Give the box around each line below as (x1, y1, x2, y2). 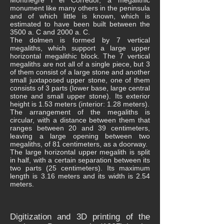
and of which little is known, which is (10, 12, 150, 20)
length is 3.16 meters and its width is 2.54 (10, 172, 150, 180)
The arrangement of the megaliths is (10, 108, 150, 116)
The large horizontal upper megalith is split (10, 148, 150, 156)
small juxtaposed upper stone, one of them (10, 76, 150, 84)
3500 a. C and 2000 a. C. (10, 28, 90, 36)
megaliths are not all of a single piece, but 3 (10, 60, 150, 68)
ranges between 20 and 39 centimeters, (10, 124, 150, 132)
